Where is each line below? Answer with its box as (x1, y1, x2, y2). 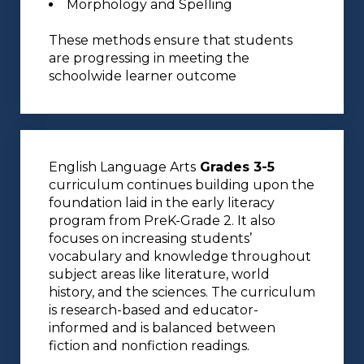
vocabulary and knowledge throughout (49, 249, 311, 265)
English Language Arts (49, 159, 196, 175)
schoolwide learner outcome (49, 68, 236, 84)
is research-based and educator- (49, 302, 258, 318)
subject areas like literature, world (49, 266, 270, 283)
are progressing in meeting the (49, 50, 249, 67)
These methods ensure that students (49, 32, 292, 49)
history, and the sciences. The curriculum (49, 284, 315, 301)
